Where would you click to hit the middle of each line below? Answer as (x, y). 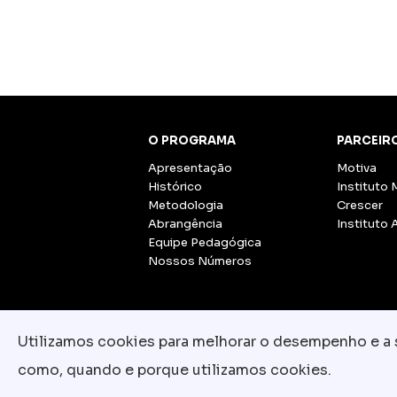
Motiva (357, 168)
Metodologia (186, 205)
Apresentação (190, 168)
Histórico (175, 187)
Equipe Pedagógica (205, 242)
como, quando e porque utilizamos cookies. (175, 370)
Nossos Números (200, 261)
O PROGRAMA (192, 140)
